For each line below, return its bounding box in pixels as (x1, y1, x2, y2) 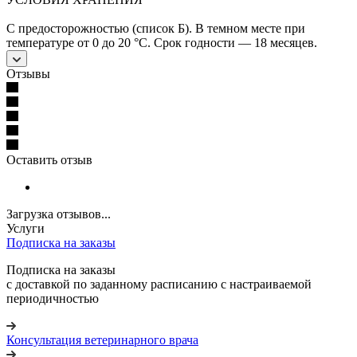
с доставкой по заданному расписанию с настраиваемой (6, 277, 312, 291)
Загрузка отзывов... (6, 206, 111, 221)
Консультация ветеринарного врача (6, 332, 198, 347)
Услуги (6, 221, 45, 235)
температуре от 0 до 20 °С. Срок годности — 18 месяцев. (6, 35, 317, 49)
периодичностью (6, 291, 99, 305)
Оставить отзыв (6, 152, 92, 167)
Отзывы (6, 66, 50, 80)
